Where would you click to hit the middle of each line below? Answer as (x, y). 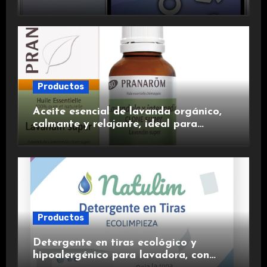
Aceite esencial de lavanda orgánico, (127, 112)
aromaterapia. (69, 137)
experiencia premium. (86, 19)
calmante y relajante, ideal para (115, 125)
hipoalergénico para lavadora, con (121, 255)
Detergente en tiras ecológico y (114, 243)
